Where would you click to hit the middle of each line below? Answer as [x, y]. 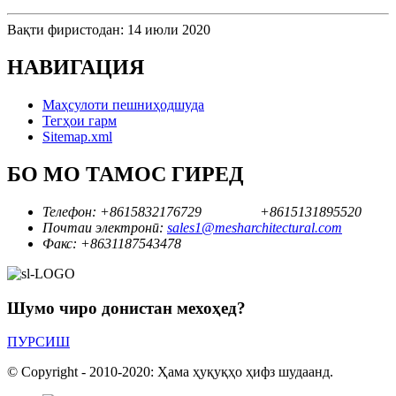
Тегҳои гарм [80, 121]
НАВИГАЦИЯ [76, 68]
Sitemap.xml [77, 137]
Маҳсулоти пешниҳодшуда [123, 105]
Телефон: [69, 211]
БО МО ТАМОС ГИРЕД [126, 175]
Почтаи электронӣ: [103, 227]
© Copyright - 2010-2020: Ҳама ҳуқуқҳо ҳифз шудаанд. [170, 372]
